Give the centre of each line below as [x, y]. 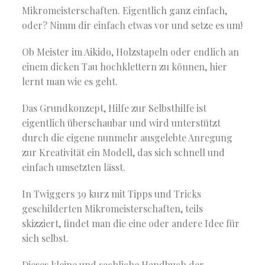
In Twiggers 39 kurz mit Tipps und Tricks [112, 194]
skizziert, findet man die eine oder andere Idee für [131, 224]
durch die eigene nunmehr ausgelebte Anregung [127, 138]
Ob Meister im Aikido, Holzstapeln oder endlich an [131, 52]
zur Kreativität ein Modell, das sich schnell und [124, 153]
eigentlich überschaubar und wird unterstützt [122, 123]
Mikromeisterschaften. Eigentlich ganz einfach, [125, 11]
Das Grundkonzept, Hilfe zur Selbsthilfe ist [114, 108]
